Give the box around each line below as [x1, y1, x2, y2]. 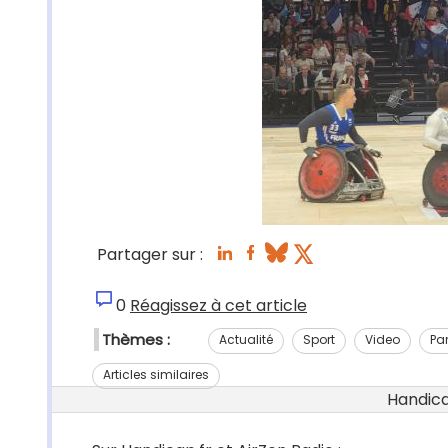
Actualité [219, 330, 273, 348]
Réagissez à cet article [130, 294, 307, 317]
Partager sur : [97, 243, 203, 267]
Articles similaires [103, 366, 209, 383]
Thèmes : [102, 329, 170, 350]
